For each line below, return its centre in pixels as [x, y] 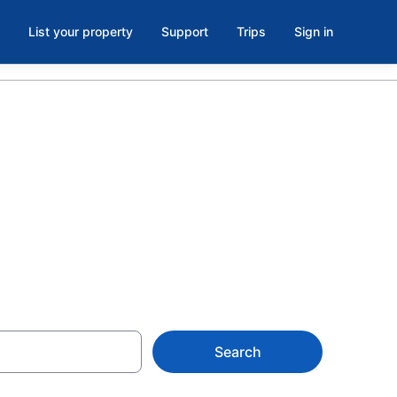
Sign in [314, 31]
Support [185, 31]
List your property [81, 31]
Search [237, 352]
